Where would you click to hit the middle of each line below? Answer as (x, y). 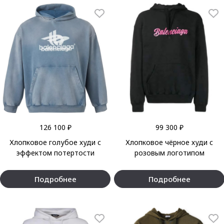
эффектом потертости (55, 153)
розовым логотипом (169, 153)
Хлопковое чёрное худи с (169, 142)
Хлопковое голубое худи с (55, 142)
